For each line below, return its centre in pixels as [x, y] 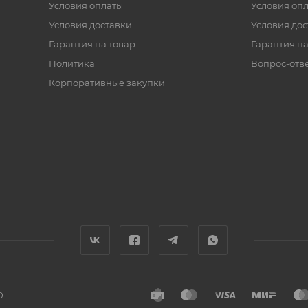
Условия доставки [90, 25]
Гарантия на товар [92, 44]
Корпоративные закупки [107, 82]
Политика [71, 63]
